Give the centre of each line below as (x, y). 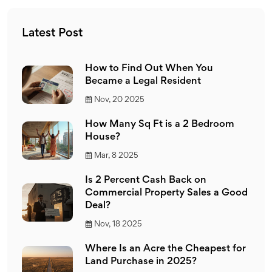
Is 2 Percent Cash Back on (146, 181)
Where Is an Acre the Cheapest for (165, 249)
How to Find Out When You (149, 69)
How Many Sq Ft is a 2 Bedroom (160, 125)
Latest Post (52, 33)
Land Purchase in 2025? (141, 262)
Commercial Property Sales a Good (166, 193)
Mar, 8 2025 (116, 156)
